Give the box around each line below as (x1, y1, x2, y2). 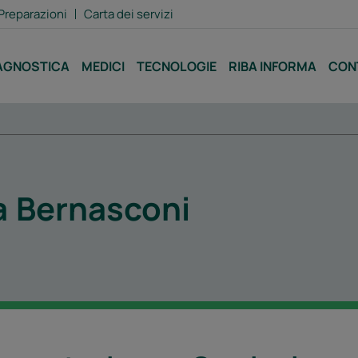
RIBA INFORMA (229, 57, 317, 75)
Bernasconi (16, 186, 190, 230)
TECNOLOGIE (137, 57, 217, 75)
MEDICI (82, 57, 125, 75)
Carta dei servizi (84, 6, 173, 22)
